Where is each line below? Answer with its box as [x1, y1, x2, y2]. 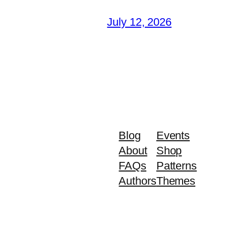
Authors [119, 175, 156, 188]
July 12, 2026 [107, 16, 172, 29]
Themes [156, 175, 196, 188]
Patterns [156, 159, 197, 173]
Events [156, 129, 190, 142]
